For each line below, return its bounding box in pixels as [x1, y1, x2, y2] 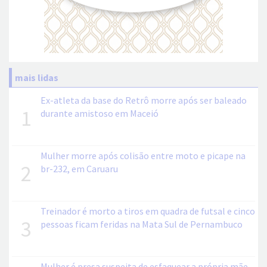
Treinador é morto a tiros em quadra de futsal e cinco [41, 204, 255, 217]
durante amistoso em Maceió [41, 107, 159, 119]
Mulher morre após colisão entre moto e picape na [41, 149, 246, 162]
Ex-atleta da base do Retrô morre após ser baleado [41, 94, 247, 106]
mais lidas [15, 71, 58, 83]
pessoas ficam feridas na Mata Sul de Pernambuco [41, 218, 243, 230]
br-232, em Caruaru [41, 162, 118, 175]
